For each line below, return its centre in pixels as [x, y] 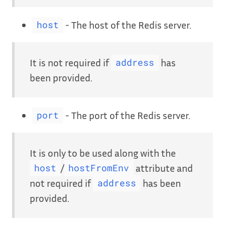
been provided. [61, 77]
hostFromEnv [99, 168]
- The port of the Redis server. [127, 115]
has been [160, 183]
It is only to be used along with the [103, 152]
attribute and [163, 167]
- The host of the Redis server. [127, 24]
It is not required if [70, 62]
